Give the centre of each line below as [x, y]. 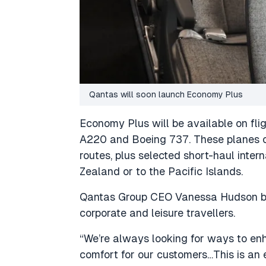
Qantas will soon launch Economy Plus [166, 95]
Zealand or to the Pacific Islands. [161, 172]
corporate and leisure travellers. [157, 213]
